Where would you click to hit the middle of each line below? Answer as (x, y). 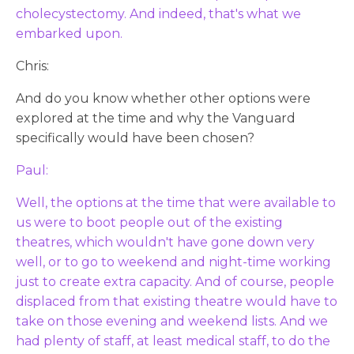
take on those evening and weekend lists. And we (172, 321)
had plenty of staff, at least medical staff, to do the (173, 341)
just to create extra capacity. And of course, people (175, 281)
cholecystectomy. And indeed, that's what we (158, 13)
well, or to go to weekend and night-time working (173, 262)
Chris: (32, 66)
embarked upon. (69, 33)
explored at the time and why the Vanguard (156, 118)
